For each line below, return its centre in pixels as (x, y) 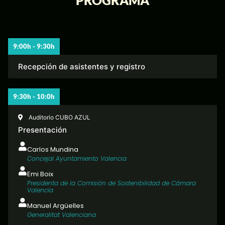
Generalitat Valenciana (62, 215)
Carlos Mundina (53, 150)
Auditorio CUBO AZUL (60, 118)
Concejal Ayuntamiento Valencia (77, 159)
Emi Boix (40, 174)
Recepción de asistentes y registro (82, 67)
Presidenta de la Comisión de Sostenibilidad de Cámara (111, 183)
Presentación (42, 130)
